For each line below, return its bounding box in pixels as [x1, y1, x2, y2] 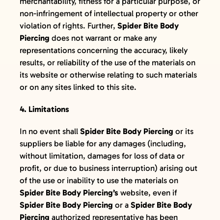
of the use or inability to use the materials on [19, 175, 178, 185]
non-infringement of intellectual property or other [19, 8, 198, 18]
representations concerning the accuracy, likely [19, 45, 188, 55]
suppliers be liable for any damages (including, [19, 138, 186, 148]
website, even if [118, 187, 177, 197]
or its [173, 126, 193, 136]
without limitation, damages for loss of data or [19, 150, 185, 161]
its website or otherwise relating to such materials [19, 69, 197, 80]
